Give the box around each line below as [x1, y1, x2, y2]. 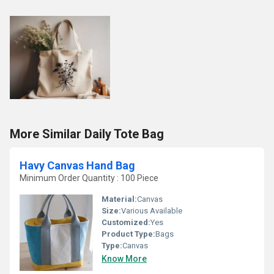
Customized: [102, 218, 150, 227]
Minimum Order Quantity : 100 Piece [20, 173, 158, 183]
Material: [102, 194, 137, 204]
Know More [102, 254, 147, 264]
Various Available [121, 206, 182, 215]
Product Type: [102, 229, 155, 239]
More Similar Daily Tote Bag [10, 127, 164, 141]
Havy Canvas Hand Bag [20, 159, 135, 172]
